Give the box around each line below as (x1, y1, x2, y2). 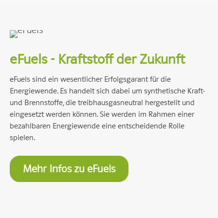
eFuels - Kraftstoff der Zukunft (10, 51, 185, 68)
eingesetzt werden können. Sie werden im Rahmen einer (10, 109, 194, 119)
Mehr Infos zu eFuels (23, 163, 115, 175)
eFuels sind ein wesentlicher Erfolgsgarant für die (10, 74, 171, 84)
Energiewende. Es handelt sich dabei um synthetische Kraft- (10, 86, 205, 96)
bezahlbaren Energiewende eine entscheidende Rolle (10, 121, 184, 131)
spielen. (10, 133, 35, 143)
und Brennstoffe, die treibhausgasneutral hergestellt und (10, 98, 195, 108)
